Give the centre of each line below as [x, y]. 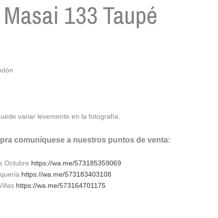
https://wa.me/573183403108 [66, 174]
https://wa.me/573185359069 [76, 163]
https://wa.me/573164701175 [61, 186]
